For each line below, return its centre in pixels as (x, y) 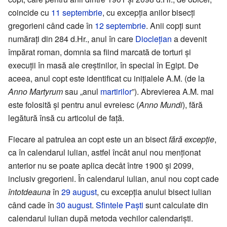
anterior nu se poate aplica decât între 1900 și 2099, (101, 165)
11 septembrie (77, 12)
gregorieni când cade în (51, 25)
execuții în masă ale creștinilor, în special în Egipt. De (103, 65)
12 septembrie (120, 25)
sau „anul (82, 91)
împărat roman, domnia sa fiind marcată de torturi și (100, 52)
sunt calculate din (176, 205)
